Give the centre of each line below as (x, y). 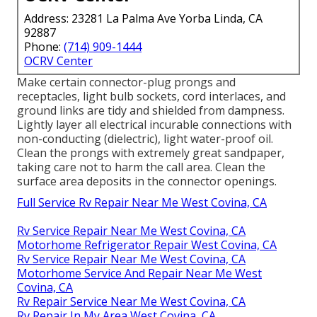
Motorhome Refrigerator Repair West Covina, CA (147, 244)
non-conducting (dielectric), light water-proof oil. (145, 138)
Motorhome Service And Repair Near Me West (139, 273)
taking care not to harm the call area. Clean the (141, 167)
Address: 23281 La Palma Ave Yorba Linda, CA (143, 18)
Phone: (44, 46)
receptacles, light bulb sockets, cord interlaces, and (151, 96)
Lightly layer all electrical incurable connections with (154, 124)
